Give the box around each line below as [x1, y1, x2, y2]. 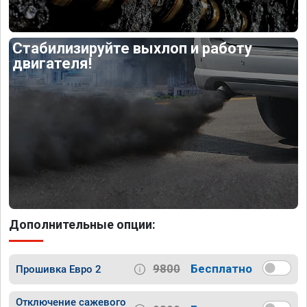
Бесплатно [191, 262, 252, 276]
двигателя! [12, 55, 93, 73]
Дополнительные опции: [9, 217, 156, 232]
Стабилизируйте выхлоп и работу [12, 40, 253, 58]
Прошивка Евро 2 [16, 262, 101, 275]
